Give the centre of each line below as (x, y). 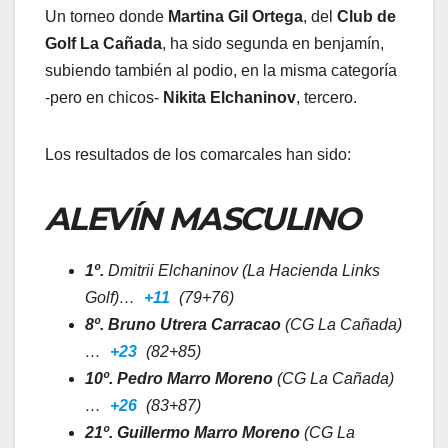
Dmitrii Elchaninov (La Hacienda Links (242, 271)
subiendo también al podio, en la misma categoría (221, 71)
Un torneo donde (106, 17)
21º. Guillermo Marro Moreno (192, 433)
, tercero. (326, 98)
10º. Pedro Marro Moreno (179, 379)
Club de (366, 17)
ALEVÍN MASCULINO (202, 219)
